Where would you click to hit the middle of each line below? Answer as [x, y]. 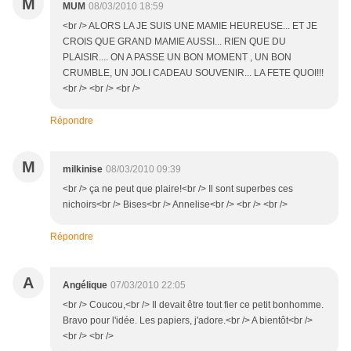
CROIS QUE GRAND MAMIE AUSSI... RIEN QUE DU [174, 42]
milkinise [83, 170]
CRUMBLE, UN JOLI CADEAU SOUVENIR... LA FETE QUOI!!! [193, 73]
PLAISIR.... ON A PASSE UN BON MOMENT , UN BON [177, 58]
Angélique [85, 286]
